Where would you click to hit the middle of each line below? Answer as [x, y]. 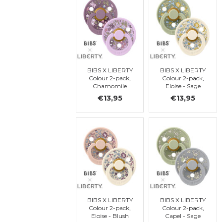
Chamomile [110, 86]
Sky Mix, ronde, [110, 102]
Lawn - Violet [110, 94]
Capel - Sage [183, 216]
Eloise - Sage [183, 86]
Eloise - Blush [110, 216]
